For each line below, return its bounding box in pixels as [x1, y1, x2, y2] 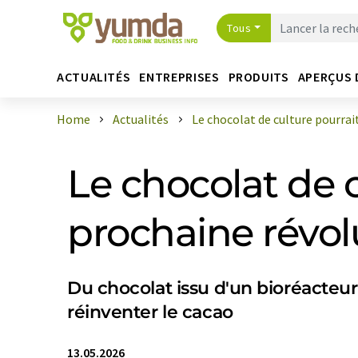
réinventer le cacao [67, 301, 233, 323]
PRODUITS [228, 68, 289, 85]
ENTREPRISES [139, 68, 220, 85]
